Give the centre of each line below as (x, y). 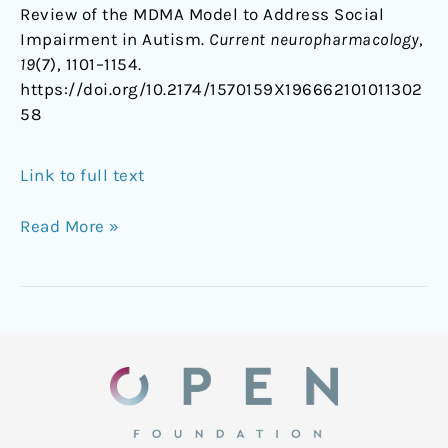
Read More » (70, 225)
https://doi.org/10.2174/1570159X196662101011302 (221, 89)
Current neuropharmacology (314, 39)
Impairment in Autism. (114, 39)
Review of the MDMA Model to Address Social (202, 14)
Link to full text (82, 175)
